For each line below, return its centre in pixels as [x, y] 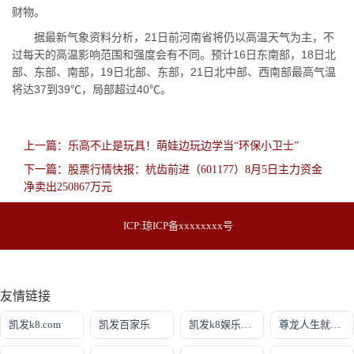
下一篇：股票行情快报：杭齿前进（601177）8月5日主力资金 [173, 170]
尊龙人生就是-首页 [335, 325]
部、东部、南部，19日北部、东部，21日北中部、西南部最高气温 [174, 72]
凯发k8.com [35, 325]
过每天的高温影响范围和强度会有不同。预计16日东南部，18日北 [174, 55]
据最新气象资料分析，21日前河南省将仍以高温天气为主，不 [173, 38]
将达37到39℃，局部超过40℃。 [92, 90]
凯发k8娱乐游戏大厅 [246, 325]
